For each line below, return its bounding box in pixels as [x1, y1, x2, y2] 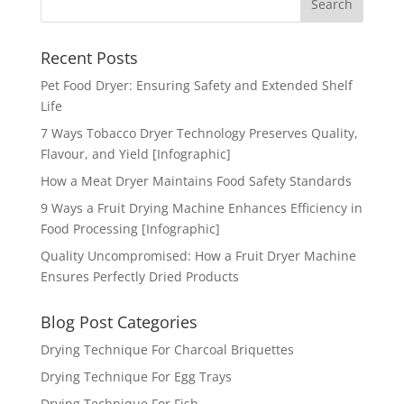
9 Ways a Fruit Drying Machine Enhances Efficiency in [40, 198, 363, 216]
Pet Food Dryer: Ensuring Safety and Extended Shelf [40, 76, 353, 94]
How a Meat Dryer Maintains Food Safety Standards [40, 171, 352, 189]
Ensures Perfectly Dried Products [40, 267, 239, 285]
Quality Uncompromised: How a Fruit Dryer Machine [40, 246, 356, 264]
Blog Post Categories [40, 310, 197, 333]
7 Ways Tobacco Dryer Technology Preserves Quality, [40, 124, 358, 142]
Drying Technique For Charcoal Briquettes [40, 340, 294, 358]
